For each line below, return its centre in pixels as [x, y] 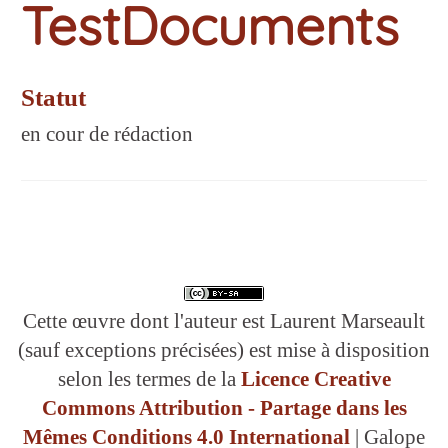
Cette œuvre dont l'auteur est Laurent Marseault [224, 320]
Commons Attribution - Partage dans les [224, 407]
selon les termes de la [149, 378]
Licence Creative [315, 378]
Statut [53, 98]
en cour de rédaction [107, 134]
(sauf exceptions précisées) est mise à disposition [224, 349]
